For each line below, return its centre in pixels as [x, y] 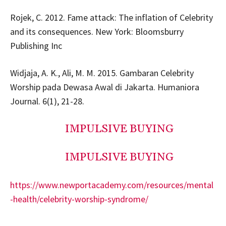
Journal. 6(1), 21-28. [47, 101]
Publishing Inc [36, 45]
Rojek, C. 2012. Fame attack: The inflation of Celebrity [111, 17]
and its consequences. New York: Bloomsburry [97, 31]
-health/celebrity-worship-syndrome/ [79, 199]
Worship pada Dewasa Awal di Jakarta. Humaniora [105, 87]
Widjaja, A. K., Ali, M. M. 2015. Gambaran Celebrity [102, 73]
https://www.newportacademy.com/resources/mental [112, 185]
